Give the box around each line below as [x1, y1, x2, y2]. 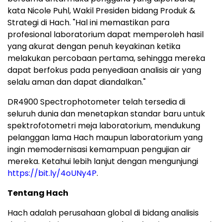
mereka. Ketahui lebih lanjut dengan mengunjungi [7, 156, 198, 167]
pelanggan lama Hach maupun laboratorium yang [7, 132, 203, 144]
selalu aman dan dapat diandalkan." [7, 76, 146, 88]
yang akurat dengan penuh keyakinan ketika [7, 41, 180, 53]
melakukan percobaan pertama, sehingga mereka [7, 53, 205, 64]
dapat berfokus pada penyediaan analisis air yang [7, 64, 201, 76]
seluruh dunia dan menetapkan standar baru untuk [7, 108, 205, 120]
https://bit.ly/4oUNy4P [7, 167, 97, 179]
